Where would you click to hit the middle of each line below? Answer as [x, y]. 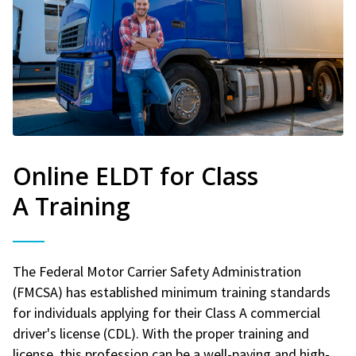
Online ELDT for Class [135, 176]
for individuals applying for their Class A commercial [166, 312]
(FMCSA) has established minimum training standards [172, 292]
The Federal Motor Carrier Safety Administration [157, 271]
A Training [72, 206]
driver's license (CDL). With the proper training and [161, 333]
